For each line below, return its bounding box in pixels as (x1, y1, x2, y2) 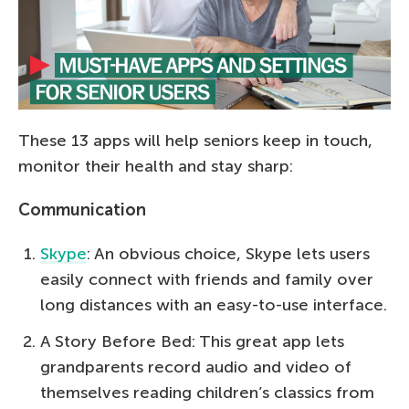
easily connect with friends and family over (40, 268, 373, 289)
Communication (18, 199, 146, 220)
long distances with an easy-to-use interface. (40, 294, 387, 315)
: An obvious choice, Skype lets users (87, 243, 370, 264)
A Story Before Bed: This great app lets (40, 330, 344, 351)
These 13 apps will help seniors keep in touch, (18, 130, 372, 151)
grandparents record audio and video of (40, 356, 351, 377)
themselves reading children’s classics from (40, 382, 374, 403)
